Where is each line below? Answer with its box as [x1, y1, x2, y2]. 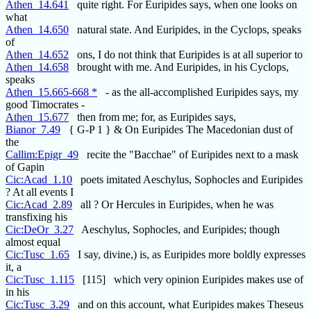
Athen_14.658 [6, 61, 69, 74]
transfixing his [6, 211, 67, 224]
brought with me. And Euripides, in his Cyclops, [69, 61, 289, 74]
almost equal [6, 236, 60, 249]
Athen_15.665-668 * [6, 86, 97, 99]
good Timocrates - [6, 99, 85, 111]
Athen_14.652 [6, 49, 69, 61]
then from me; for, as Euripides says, [69, 111, 236, 124]
